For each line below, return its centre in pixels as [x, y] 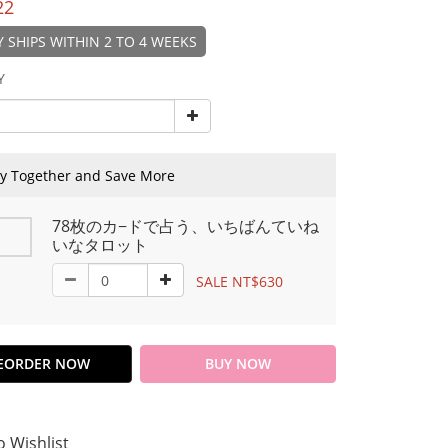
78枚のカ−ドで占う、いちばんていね [185, 226]
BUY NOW [238, 363]
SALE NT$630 [239, 281]
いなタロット [100, 245]
